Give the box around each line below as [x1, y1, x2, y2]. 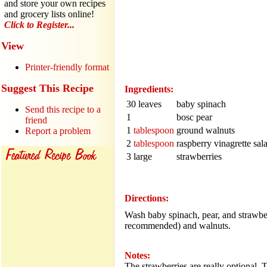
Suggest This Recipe [1, 82, 94, 94]
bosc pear [176, 112, 212, 122]
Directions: [125, 193, 169, 204]
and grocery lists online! [4, 9, 94, 19]
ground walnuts [176, 125, 235, 135]
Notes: [125, 250, 150, 260]
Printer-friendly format [25, 62, 109, 72]
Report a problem [25, 126, 91, 136]
